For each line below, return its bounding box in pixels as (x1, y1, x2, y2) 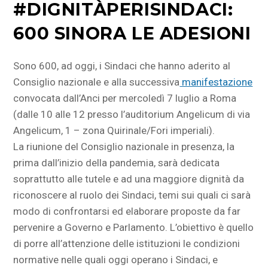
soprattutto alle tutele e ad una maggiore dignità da (13, 173, 245, 185)
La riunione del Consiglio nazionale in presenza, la (13, 141, 235, 153)
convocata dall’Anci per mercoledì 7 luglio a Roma (13, 92, 237, 104)
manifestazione (179, 76, 253, 88)
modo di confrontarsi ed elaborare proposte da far (13, 205, 241, 217)
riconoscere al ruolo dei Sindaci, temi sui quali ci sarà (13, 189, 251, 201)
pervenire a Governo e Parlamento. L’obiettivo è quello (13, 221, 254, 233)
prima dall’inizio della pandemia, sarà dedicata (13, 157, 220, 169)
